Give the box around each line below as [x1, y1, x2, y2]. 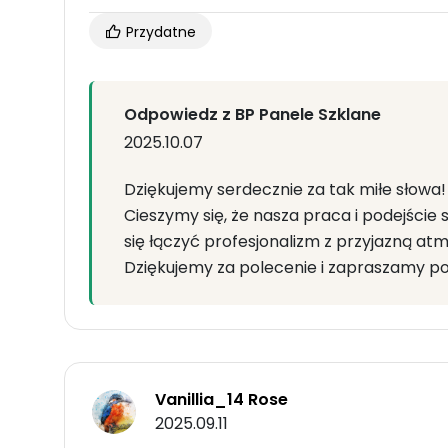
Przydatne [122, 22, 196, 43]
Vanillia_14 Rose [155, 388, 288, 412]
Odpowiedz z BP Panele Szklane [124, 103, 381, 127]
